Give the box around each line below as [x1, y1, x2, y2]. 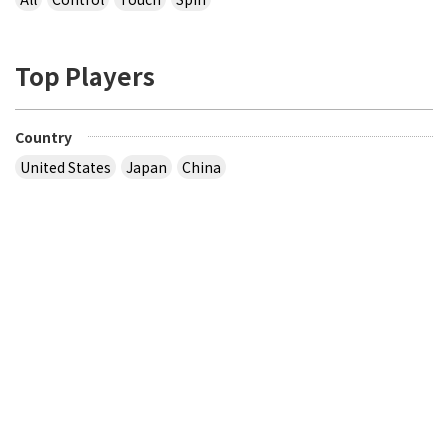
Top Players [15, 58, 155, 94]
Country [15, 126, 72, 147]
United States [20, 156, 111, 177]
